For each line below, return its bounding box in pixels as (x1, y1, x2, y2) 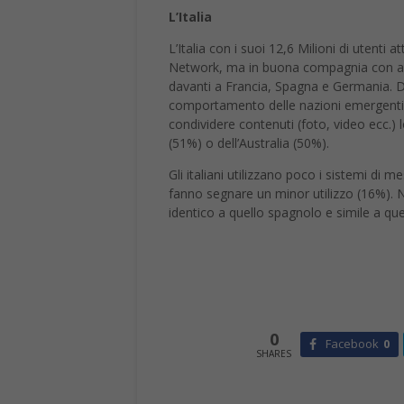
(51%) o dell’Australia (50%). (169, 133, 329, 151)
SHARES (256, 346, 292, 360)
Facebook (326, 335, 380, 353)
